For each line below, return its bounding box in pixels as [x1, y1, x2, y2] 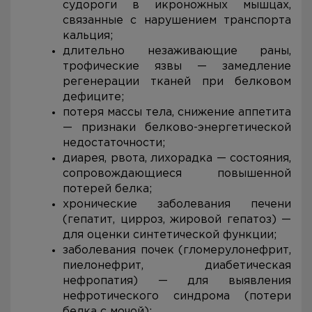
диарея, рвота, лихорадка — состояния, [63, 153, 291, 164]
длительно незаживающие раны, [63, 46, 291, 56]
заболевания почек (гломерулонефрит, [63, 245, 291, 256]
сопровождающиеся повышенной [63, 169, 291, 179]
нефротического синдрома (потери [63, 291, 291, 302]
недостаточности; [63, 138, 165, 148]
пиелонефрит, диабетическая [63, 260, 291, 271]
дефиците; [63, 92, 124, 102]
